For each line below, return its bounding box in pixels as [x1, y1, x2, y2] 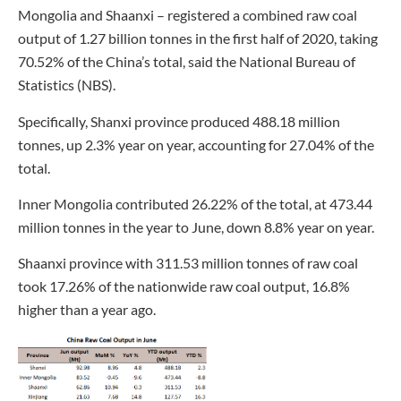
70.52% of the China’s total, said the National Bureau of [18, 53, 355, 71]
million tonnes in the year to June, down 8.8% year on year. [18, 218, 374, 236]
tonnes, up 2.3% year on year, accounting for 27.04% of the [18, 135, 374, 153]
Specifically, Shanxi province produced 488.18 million [18, 112, 340, 130]
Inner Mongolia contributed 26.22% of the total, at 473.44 [18, 195, 372, 213]
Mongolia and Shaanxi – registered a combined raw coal [18, 6, 357, 24]
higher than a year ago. [18, 301, 156, 319]
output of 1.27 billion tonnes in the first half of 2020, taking [18, 30, 378, 47]
